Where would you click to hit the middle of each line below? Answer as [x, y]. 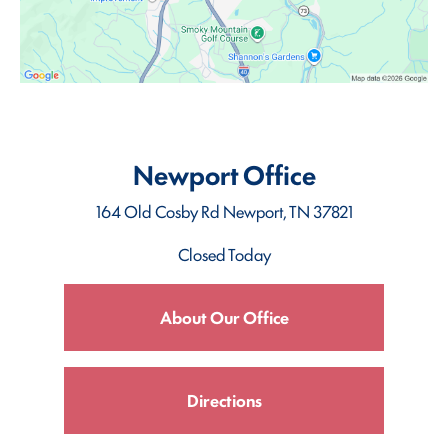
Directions [224, 399]
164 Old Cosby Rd [159, 210]
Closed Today [224, 253]
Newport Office [224, 173]
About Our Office [224, 316]
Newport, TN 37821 [287, 210]
